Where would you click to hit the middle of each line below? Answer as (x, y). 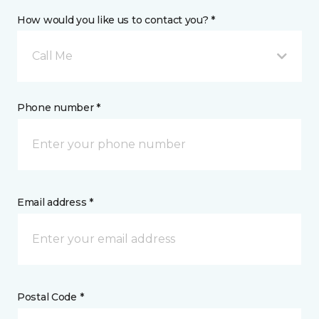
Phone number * (59, 108)
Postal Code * (51, 297)
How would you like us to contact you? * (116, 20)
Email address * (55, 203)
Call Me (52, 56)
